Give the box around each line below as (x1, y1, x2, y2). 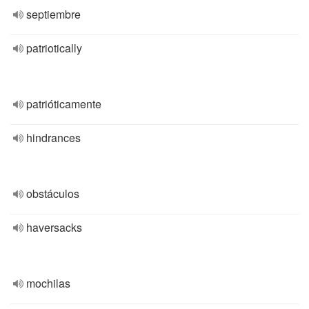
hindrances (26, 130, 81, 146)
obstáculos (26, 186, 79, 201)
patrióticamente (26, 96, 101, 112)
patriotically (26, 40, 82, 56)
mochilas (26, 275, 70, 291)
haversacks (26, 219, 82, 235)
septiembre (26, 6, 81, 22)
